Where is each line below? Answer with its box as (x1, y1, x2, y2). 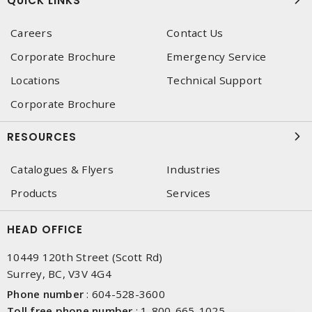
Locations (10, 72, 61, 87)
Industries (166, 162, 221, 176)
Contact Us (166, 25, 224, 40)
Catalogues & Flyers (10, 162, 114, 176)
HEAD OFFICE (7, 221, 83, 237)
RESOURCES (7, 129, 77, 144)
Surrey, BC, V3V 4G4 (7, 266, 111, 281)
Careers (10, 25, 52, 40)
